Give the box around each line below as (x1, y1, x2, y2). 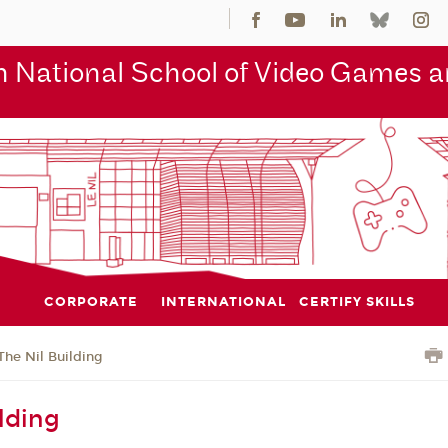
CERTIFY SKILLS (299, 293, 416, 310)
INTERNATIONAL (161, 293, 287, 310)
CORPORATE (43, 293, 138, 310)
